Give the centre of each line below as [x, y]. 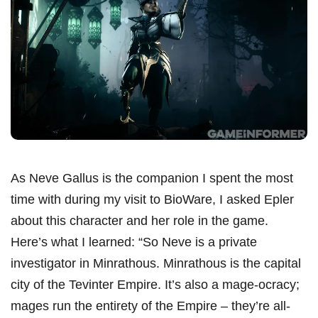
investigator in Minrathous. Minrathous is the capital [156, 263]
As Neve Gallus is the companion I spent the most [152, 178]
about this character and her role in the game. [139, 220]
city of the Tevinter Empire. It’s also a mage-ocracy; [155, 284]
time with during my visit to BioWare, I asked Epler [152, 199]
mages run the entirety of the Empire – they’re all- [150, 306]
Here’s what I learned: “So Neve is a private [134, 242]
